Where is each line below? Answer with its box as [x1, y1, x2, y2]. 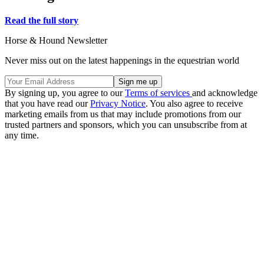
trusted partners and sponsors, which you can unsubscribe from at [5, 120, 247, 130]
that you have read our [5, 98, 90, 109]
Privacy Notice [90, 98, 146, 109]
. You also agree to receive [146, 98, 243, 109]
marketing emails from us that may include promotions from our [5, 109, 241, 120]
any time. [5, 130, 39, 141]
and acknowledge [192, 88, 258, 98]
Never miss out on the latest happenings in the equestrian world [5, 55, 239, 66]
